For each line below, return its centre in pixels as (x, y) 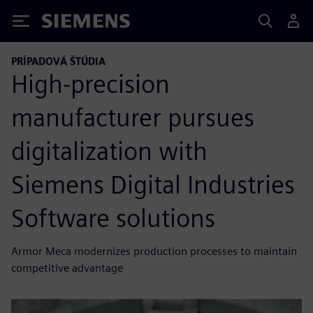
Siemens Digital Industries (153, 184)
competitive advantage (67, 268)
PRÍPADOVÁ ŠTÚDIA (58, 61)
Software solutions (113, 218)
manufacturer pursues (133, 117)
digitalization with (109, 151)
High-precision (90, 83)
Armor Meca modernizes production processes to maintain (154, 251)
